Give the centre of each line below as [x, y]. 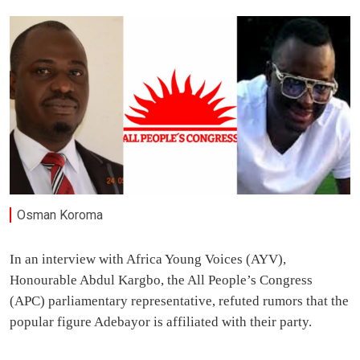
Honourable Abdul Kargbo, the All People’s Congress [161, 280]
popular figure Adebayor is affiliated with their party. [161, 322]
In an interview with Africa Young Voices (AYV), [148, 260]
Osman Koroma [60, 215]
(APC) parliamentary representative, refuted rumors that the [179, 301]
